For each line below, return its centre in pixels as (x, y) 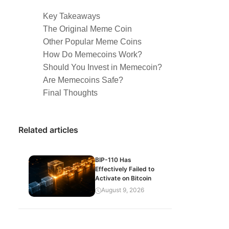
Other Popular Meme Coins (92, 42)
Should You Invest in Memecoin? (102, 67)
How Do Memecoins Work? (94, 54)
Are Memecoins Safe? (83, 80)
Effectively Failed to (125, 169)
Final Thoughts (71, 93)
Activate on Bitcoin (123, 178)
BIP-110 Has (113, 160)
